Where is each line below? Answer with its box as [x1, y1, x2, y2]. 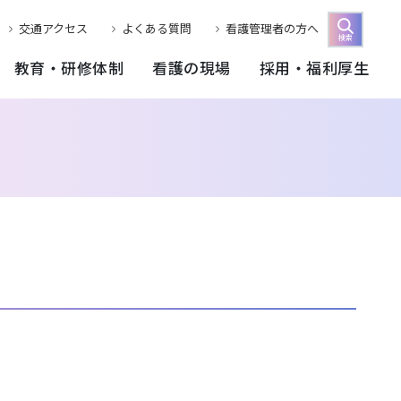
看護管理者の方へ [226, 20, 319, 37]
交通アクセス [19, 20, 88, 37]
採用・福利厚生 [259, 55, 369, 79]
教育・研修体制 [13, 55, 124, 79]
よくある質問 [122, 20, 192, 37]
